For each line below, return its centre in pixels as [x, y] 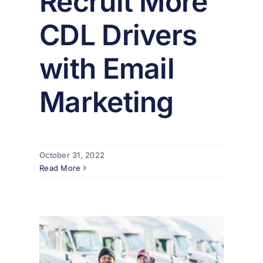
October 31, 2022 [72, 155]
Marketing [107, 102]
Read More [60, 168]
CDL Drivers [118, 35]
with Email [107, 69]
